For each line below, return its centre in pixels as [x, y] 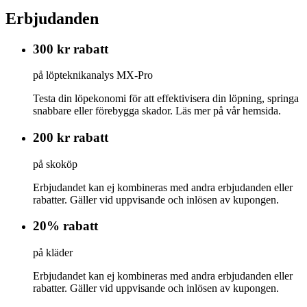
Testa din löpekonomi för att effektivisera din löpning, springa [166, 99]
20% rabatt [65, 226]
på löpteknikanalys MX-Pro [93, 75]
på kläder [53, 253]
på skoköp [55, 164]
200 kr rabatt [71, 137]
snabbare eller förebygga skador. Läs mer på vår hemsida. [157, 111]
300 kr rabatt [71, 49]
